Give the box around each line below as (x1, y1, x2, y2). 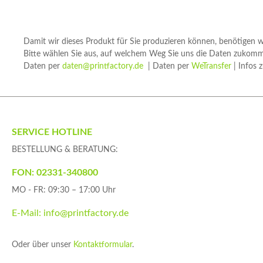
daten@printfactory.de (62, 62, 143, 70)
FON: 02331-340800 (12, 167, 98, 177)
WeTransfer (191, 62, 231, 70)
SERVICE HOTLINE (12, 127, 92, 137)
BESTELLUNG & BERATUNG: (12, 145, 118, 154)
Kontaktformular (73, 240, 132, 249)
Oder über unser (12, 240, 73, 249)
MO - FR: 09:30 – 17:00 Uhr (12, 186, 116, 194)
